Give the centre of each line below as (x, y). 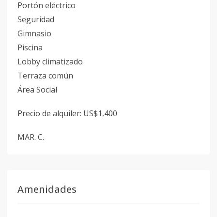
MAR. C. (31, 137)
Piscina (30, 47)
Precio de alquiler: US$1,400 (67, 113)
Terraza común (45, 76)
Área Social (37, 90)
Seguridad (36, 19)
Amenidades (47, 189)
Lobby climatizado (50, 62)
